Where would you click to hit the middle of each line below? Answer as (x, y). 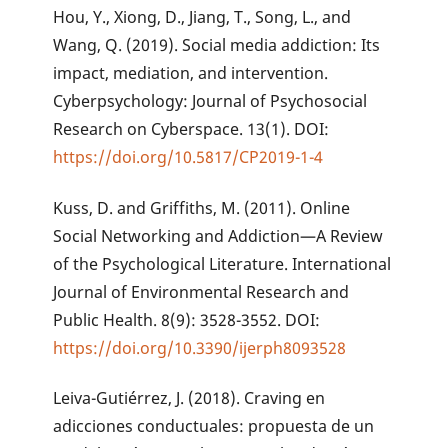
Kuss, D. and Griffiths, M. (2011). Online (202, 207)
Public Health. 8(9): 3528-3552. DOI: (187, 319)
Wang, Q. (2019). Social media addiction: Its (217, 44)
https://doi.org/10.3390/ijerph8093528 (200, 347)
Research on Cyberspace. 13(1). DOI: (191, 128)
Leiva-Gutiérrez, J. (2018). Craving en (189, 398)
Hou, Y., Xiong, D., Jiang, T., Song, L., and (202, 16)
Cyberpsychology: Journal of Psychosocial (210, 100)
